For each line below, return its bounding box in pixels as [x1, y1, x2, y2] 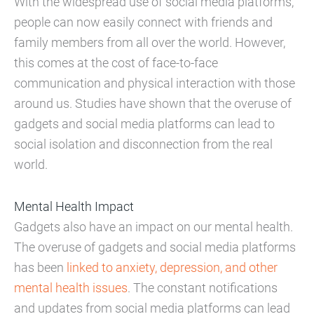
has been [14, 259, 67, 275]
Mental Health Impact [14, 198, 134, 214]
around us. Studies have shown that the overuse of [14, 95, 292, 111]
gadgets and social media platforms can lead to [14, 116, 275, 131]
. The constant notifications [128, 280, 278, 295]
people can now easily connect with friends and [14, 14, 273, 29]
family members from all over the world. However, [14, 34, 285, 50]
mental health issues [14, 280, 128, 295]
